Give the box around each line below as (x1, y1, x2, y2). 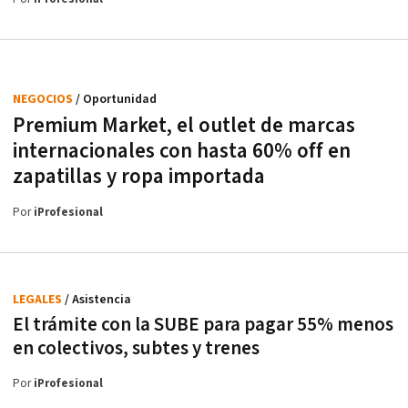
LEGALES (13, 291, 65, 308)
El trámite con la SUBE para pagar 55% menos (13, 311, 393, 337)
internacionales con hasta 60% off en (13, 137, 351, 165)
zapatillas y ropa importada (13, 162, 265, 190)
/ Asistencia (65, 291, 131, 308)
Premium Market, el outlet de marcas (13, 111, 355, 139)
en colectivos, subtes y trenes (13, 335, 260, 361)
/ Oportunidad (76, 90, 157, 107)
